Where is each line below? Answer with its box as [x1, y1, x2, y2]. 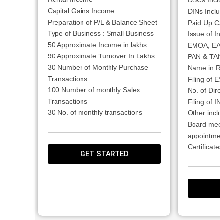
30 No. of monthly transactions [48, 108, 142, 116]
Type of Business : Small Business [48, 29, 154, 37]
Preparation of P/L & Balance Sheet [48, 18, 157, 26]
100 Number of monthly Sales [48, 85, 140, 94]
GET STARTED [80, 149, 129, 158]
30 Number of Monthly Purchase [48, 63, 148, 71]
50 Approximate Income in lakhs [48, 40, 147, 49]
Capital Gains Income [48, 6, 114, 15]
